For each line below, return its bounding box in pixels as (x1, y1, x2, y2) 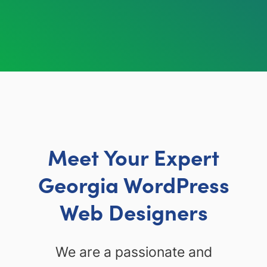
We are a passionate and (55, 243, 212, 260)
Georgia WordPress (38, 169, 229, 198)
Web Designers (59, 196, 208, 226)
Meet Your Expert (48, 141, 219, 171)
